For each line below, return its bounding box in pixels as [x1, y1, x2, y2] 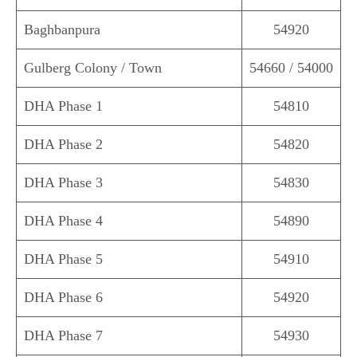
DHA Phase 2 [24, 136, 103, 153]
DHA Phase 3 [24, 175, 103, 191]
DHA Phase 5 [24, 251, 103, 268]
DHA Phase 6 [24, 289, 103, 306]
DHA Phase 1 [24, 98, 103, 115]
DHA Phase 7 [24, 328, 103, 344]
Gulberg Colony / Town [24, 60, 162, 76]
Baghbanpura [24, 22, 100, 38]
